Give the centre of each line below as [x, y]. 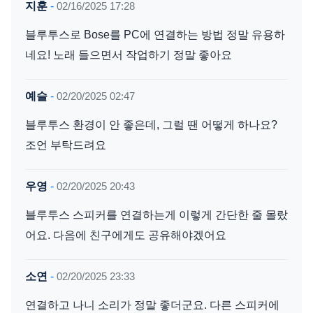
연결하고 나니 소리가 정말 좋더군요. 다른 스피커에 [152, 305]
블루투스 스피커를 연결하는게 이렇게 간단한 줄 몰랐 [156, 214]
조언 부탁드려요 [66, 145]
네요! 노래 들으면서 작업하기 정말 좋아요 [129, 54]
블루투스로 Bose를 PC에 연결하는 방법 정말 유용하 [155, 34]
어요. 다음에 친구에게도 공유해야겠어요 [126, 235]
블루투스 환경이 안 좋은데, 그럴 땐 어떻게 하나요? [151, 124]
